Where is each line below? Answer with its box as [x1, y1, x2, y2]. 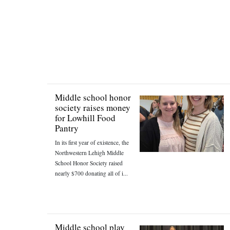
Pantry [55, 122, 79, 134]
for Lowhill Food [55, 112, 116, 124]
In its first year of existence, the [55, 139, 129, 146]
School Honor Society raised [55, 159, 123, 167]
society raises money [55, 102, 130, 113]
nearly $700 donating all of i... [55, 169, 128, 177]
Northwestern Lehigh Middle [55, 149, 124, 157]
